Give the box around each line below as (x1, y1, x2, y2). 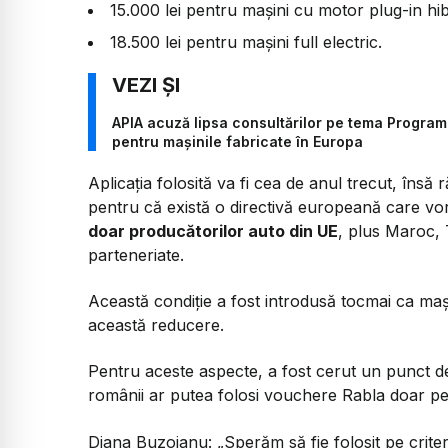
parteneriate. (88, 244, 184, 265)
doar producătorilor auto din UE (88, 220, 338, 241)
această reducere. (88, 314, 224, 335)
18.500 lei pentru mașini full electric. (110, 32, 382, 53)
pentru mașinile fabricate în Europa (112, 133, 363, 151)
